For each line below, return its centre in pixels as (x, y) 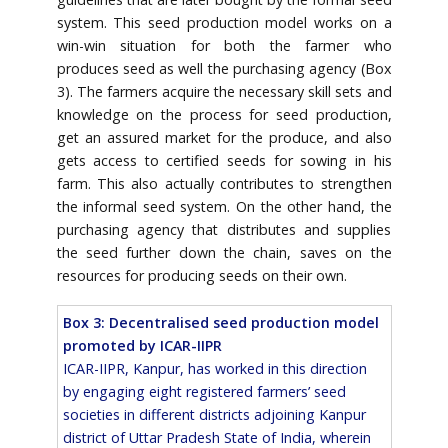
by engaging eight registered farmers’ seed (204, 392)
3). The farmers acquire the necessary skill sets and (224, 92)
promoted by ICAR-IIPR (142, 346)
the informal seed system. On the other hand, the (224, 207)
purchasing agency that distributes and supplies (224, 230)
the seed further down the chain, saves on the (224, 253)
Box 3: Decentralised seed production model (220, 323)
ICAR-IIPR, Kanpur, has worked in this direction (214, 369)
